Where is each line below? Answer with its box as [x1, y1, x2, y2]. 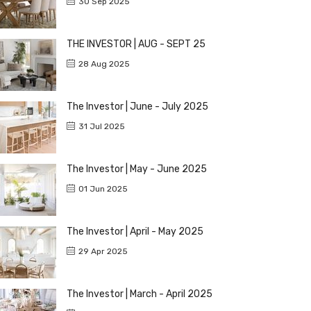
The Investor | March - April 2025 [67, 287, 212, 300]
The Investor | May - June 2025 [67, 162, 207, 175]
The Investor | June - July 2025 [67, 100, 208, 112]
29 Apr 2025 [78, 246, 128, 256]
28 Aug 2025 [78, 58, 130, 69]
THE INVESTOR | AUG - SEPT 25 [67, 37, 205, 50]
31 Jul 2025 [78, 121, 125, 131]
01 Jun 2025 [78, 183, 128, 194]
